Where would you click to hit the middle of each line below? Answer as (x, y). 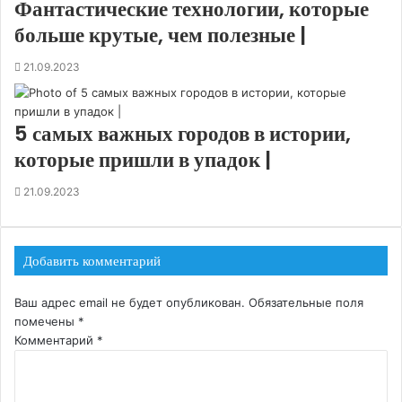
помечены (46, 322)
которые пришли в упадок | (143, 160)
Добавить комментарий (92, 261)
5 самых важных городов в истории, (183, 134)
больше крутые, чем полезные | (160, 35)
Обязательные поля (306, 303)
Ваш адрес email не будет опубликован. (130, 303)
